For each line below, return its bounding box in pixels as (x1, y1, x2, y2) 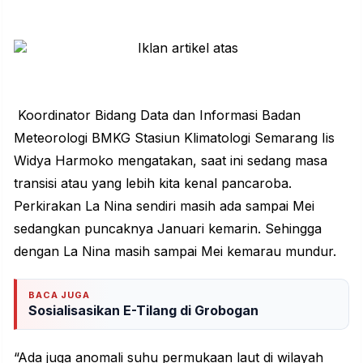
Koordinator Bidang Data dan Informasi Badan (14, 106, 301, 123)
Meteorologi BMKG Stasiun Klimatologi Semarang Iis (14, 129, 335, 146)
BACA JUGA (28, 288, 90, 301)
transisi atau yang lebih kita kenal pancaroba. (14, 174, 292, 191)
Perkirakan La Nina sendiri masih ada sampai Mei (14, 197, 314, 214)
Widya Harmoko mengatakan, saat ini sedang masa (14, 152, 327, 169)
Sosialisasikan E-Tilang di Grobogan (28, 301, 258, 318)
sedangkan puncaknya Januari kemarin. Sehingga (14, 220, 322, 237)
